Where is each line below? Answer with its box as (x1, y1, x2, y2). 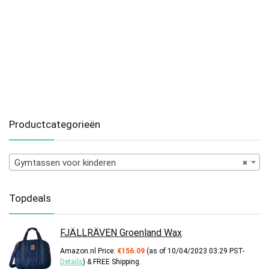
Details (60, 257, 83, 266)
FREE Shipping (93, 257, 139, 266)
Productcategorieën (9, 118, 100, 130)
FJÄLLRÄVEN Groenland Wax (60, 226, 182, 238)
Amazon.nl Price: (60, 246, 117, 255)
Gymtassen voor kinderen (14, 157, 116, 168)
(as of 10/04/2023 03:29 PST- (145, 246, 244, 255)
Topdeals (9, 192, 51, 204)
